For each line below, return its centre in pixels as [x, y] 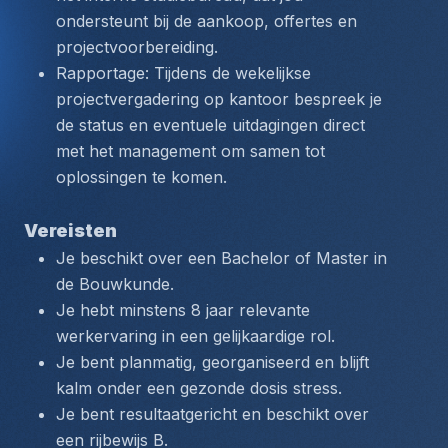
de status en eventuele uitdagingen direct [210, 125]
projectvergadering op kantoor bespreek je [219, 99]
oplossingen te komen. [141, 177]
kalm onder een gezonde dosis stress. [199, 388]
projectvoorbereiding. [137, 47]
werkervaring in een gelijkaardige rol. [195, 336]
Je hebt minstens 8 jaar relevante [183, 310]
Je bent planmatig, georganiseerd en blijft [212, 362]
